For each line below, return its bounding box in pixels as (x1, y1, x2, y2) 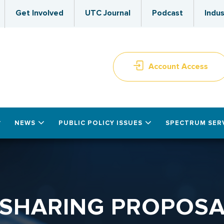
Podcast (152, 8, 183, 18)
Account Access (148, 61, 208, 72)
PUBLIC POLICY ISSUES (58, 119, 142, 127)
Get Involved (15, 8, 63, 18)
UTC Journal (85, 8, 130, 18)
